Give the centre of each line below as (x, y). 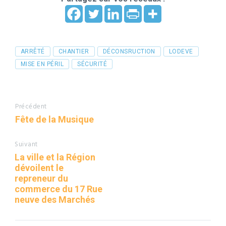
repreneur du (41, 179)
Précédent (31, 107)
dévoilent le (39, 168)
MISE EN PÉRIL (42, 64)
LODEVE (181, 52)
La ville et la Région (55, 157)
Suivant (26, 145)
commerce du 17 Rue (59, 189)
